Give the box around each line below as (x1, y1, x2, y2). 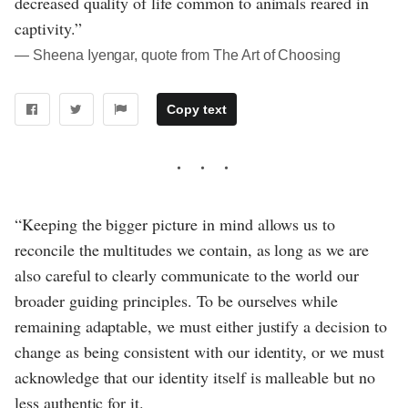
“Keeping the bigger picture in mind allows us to (15, 212, 336, 235)
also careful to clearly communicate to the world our (15, 263, 359, 286)
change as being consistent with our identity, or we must (15, 340, 384, 362)
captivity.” (15, 16, 82, 39)
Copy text (166, 101, 227, 117)
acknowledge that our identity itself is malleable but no (15, 365, 375, 388)
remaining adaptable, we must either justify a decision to (15, 314, 387, 337)
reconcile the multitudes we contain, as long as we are (15, 238, 369, 260)
